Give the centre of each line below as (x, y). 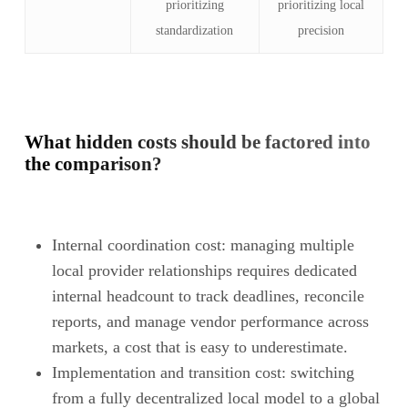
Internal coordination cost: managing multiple (203, 245)
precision (321, 30)
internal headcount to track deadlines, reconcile (208, 296)
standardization (195, 30)
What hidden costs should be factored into (197, 142)
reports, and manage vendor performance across (210, 321)
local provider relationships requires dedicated (204, 270)
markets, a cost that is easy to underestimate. (199, 347)
